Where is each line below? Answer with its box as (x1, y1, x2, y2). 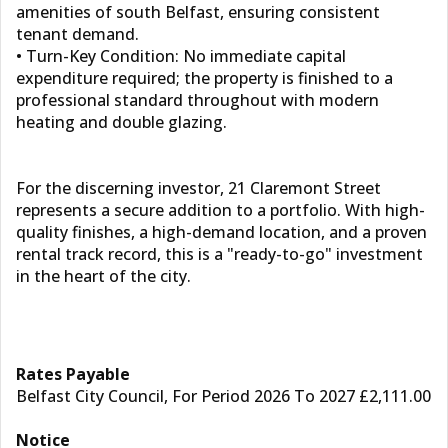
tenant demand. (16, 23, 139, 45)
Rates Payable (16, 363, 130, 385)
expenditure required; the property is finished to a (16, 67, 393, 89)
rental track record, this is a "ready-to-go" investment (16, 243, 423, 265)
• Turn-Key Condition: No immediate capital (16, 45, 346, 67)
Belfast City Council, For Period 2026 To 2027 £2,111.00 (16, 385, 431, 407)
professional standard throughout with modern (16, 89, 379, 111)
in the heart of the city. (16, 265, 191, 287)
